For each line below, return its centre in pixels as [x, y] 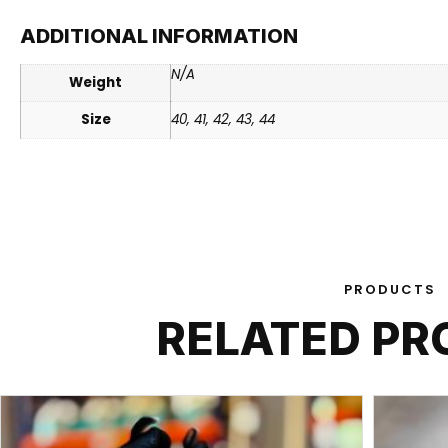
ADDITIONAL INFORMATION [159, 35]
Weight [95, 82]
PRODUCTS [390, 290]
